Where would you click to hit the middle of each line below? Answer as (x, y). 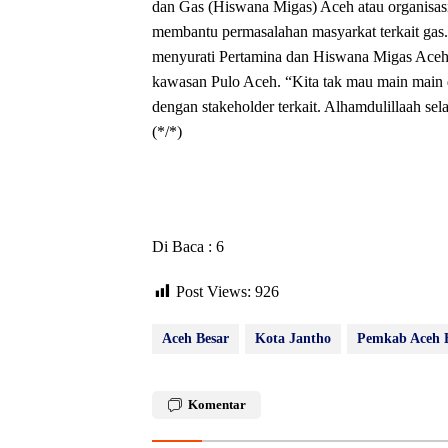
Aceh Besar (195, 338)
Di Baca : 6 (188, 246)
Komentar (217, 404)
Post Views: (213, 291)
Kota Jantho (293, 338)
